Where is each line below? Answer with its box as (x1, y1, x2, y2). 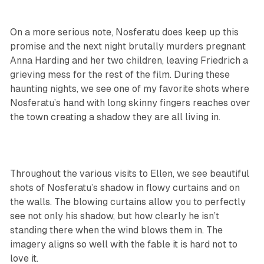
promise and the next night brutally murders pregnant (9, 41, 246, 52)
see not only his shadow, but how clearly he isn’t (9, 210, 219, 222)
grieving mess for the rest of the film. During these (9, 69, 230, 81)
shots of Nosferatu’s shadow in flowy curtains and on (9, 182, 240, 194)
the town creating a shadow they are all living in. (9, 111, 223, 123)
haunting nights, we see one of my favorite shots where (9, 83, 249, 95)
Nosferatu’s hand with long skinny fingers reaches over (9, 97, 250, 109)
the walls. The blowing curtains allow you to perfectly (9, 196, 246, 208)
